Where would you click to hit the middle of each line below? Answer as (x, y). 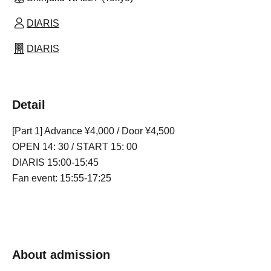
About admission (61, 255)
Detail (29, 105)
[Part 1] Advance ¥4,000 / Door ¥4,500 (93, 131)
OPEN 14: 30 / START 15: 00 (75, 147)
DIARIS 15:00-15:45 (55, 162)
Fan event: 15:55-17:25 (62, 178)
